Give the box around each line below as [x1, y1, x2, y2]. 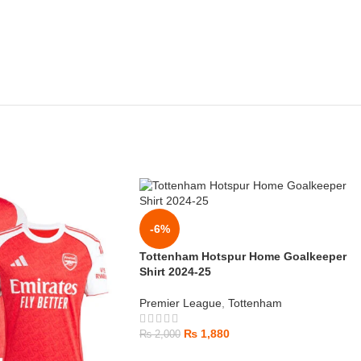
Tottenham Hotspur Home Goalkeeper [139, 250, 346, 263]
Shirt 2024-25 [139, 265, 211, 278]
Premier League [139, 297, 222, 309]
